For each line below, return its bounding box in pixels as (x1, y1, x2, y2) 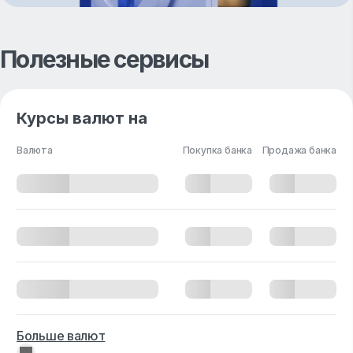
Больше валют (17, 328, 106, 344)
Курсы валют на (17, 109, 147, 128)
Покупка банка (182, 144, 252, 156)
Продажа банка (262, 144, 336, 156)
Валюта (17, 144, 53, 156)
